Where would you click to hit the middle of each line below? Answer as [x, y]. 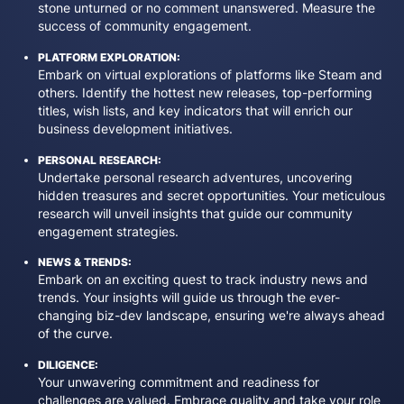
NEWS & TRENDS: [84, 262]
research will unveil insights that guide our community [195, 213]
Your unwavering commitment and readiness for [178, 383]
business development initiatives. [135, 129]
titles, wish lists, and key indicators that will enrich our [195, 110]
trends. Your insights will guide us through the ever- [188, 298]
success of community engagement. [144, 26]
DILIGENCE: [68, 365]
